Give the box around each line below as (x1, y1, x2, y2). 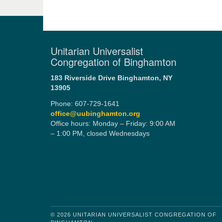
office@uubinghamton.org (51, 110, 140, 117)
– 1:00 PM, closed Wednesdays (51, 130, 150, 137)
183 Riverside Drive (51, 74, 115, 82)
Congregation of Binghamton (51, 55, 176, 69)
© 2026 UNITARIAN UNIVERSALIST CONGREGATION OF (51, 212, 217, 218)
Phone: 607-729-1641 (51, 100, 119, 108)
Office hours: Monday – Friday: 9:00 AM (51, 120, 175, 127)
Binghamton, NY (117, 74, 172, 82)
